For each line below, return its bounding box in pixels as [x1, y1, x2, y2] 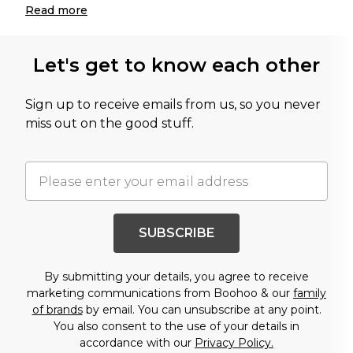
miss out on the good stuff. [25, 116, 194, 131]
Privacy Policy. [195, 336, 273, 350]
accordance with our [80, 336, 195, 350]
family [293, 286, 326, 300]
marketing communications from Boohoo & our [27, 286, 293, 300]
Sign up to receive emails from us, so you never [25, 97, 321, 112]
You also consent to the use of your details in [54, 319, 299, 333]
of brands [32, 303, 83, 317]
